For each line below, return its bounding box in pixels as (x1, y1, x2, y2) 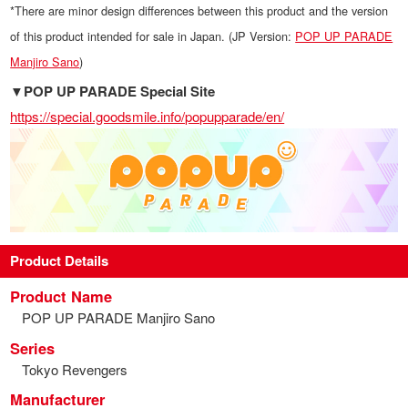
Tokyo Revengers (21, 359, 127, 379)
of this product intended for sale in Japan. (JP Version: (10, 27, 296, 46)
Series (10, 336, 56, 359)
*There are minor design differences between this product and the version (10, 2, 389, 20)
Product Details (10, 250, 109, 271)
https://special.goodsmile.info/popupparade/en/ (10, 106, 285, 126)
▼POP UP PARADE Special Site (10, 80, 216, 101)
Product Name (10, 285, 113, 308)
